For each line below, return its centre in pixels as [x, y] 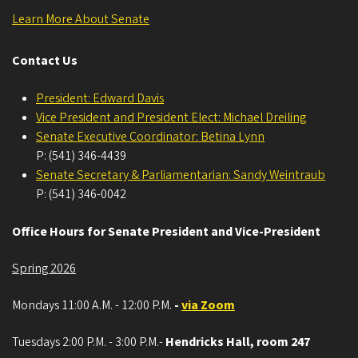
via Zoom [208, 305]
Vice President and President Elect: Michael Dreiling [171, 117]
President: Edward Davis [100, 98]
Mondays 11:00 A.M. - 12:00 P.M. [93, 305]
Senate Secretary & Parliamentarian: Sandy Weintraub [181, 175]
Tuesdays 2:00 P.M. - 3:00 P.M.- [89, 342]
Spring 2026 [44, 268]
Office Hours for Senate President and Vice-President [166, 231]
